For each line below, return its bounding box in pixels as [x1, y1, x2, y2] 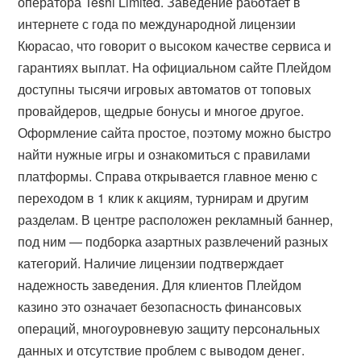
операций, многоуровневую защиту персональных [18, 319, 321, 338]
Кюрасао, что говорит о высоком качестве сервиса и [18, 36, 332, 56]
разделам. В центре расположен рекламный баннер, [18, 210, 334, 230]
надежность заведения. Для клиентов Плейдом [18, 276, 302, 295]
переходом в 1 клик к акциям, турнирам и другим [18, 189, 309, 208]
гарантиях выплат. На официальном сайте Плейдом [18, 58, 332, 77]
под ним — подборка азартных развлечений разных [18, 232, 329, 251]
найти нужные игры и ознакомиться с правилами [18, 145, 311, 164]
